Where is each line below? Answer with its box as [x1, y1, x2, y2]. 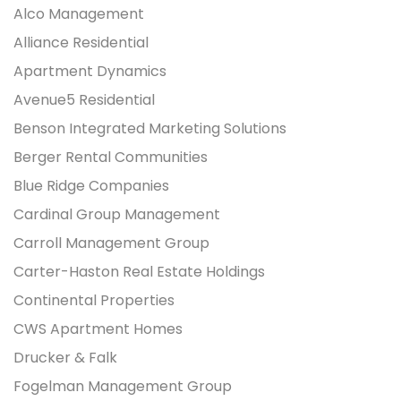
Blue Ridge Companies [13, 175, 169, 197]
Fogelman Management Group [13, 376, 232, 397]
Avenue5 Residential [13, 90, 155, 111]
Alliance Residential [13, 32, 149, 54]
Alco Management [13, 4, 144, 25]
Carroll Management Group [13, 233, 209, 254]
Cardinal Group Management [13, 204, 220, 226]
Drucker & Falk [13, 347, 117, 369]
